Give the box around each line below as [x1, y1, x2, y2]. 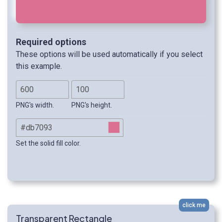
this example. [16, 61, 62, 71]
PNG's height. [71, 101, 112, 110]
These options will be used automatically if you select [16, 50, 203, 59]
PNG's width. [16, 101, 54, 110]
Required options [16, 37, 86, 48]
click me [182, 202, 206, 209]
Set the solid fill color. [16, 139, 81, 148]
